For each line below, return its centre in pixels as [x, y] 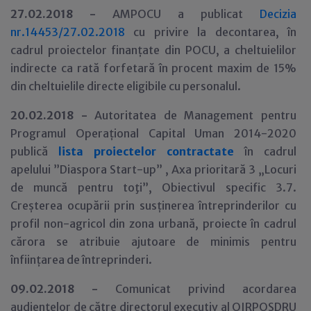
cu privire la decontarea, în [211, 32]
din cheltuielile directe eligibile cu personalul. [126, 86]
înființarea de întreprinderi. [81, 260]
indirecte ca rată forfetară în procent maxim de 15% [153, 68]
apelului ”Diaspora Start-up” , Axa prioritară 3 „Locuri [153, 169]
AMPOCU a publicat [186, 14]
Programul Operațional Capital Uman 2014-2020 [153, 133]
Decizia [278, 14]
